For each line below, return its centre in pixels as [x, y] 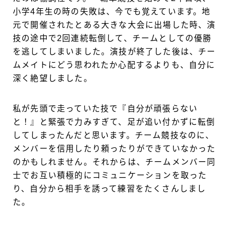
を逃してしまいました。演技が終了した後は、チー [114, 52]
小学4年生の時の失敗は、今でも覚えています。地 [112, 12]
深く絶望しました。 [53, 79]
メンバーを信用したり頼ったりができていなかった [114, 149]
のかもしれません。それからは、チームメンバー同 [114, 162]
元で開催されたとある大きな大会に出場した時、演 [114, 25]
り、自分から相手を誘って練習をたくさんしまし [110, 189]
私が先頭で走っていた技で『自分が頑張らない [106, 109]
